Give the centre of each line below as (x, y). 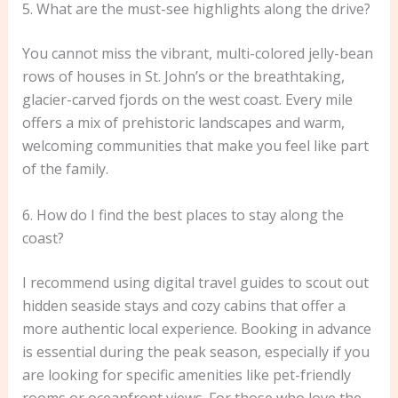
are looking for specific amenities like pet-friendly (186, 374)
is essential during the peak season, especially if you (195, 351)
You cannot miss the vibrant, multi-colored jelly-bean (197, 54)
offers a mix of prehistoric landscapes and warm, (183, 123)
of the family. (65, 169)
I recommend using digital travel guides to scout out (195, 282)
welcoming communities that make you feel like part (195, 146)
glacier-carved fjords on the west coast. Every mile (187, 100)
